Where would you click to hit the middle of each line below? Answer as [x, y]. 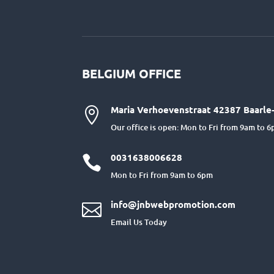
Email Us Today [139, 222]
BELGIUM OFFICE [132, 74]
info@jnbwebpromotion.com [173, 205]
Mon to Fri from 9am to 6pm [162, 175]
